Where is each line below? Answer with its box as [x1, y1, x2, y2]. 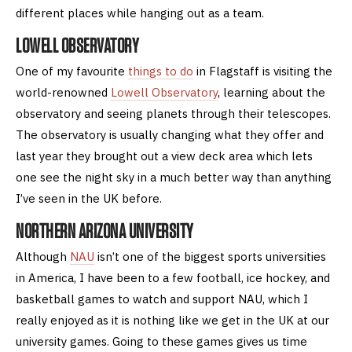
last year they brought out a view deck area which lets [16, 148, 313, 163]
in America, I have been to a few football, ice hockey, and [16, 269, 330, 285]
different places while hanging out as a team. [16, 5, 264, 20]
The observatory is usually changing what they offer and [16, 126, 324, 142]
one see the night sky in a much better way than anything [16, 169, 332, 185]
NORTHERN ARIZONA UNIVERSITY [16, 218, 193, 243]
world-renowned [16, 84, 111, 100]
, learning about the [218, 84, 325, 100]
